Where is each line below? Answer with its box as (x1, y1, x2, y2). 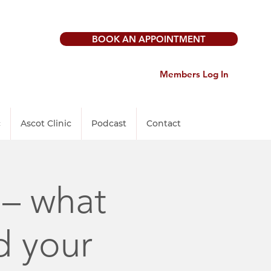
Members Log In (160, 68, 229, 80)
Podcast (91, 118, 126, 129)
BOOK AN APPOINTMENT (92, 33, 206, 45)
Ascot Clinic (21, 118, 71, 129)
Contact (146, 118, 181, 129)
